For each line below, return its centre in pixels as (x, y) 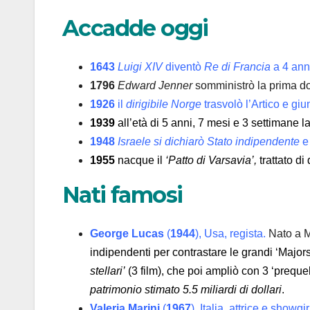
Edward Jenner (155, 85)
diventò (183, 66)
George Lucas (127, 234)
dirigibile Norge (164, 104)
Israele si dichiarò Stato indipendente (209, 141)
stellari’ (108, 271)
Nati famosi (122, 194)
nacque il (140, 160)
